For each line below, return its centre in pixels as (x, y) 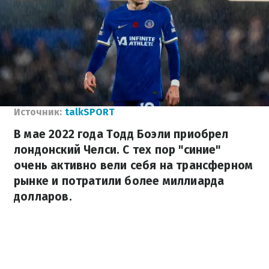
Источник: (38, 112)
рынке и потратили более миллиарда (119, 181)
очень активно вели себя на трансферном (134, 165)
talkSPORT (90, 112)
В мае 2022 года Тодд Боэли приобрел (121, 134)
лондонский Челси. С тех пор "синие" (117, 150)
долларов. (43, 197)
